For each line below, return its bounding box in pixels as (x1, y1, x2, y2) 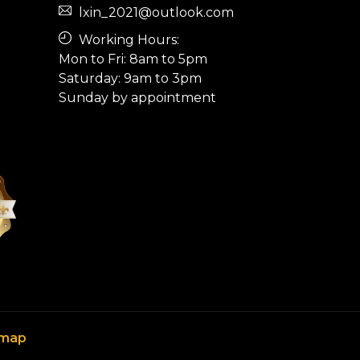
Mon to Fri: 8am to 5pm (59, 51, 207, 67)
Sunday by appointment (59, 90, 216, 106)
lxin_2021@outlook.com (76, 5, 234, 21)
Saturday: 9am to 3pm (59, 71, 202, 87)
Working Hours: (76, 32, 179, 48)
